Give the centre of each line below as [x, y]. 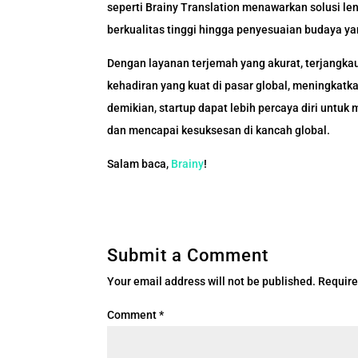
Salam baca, [139, 164]
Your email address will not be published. [212, 282]
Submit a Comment [188, 256]
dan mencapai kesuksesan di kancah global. [219, 131]
